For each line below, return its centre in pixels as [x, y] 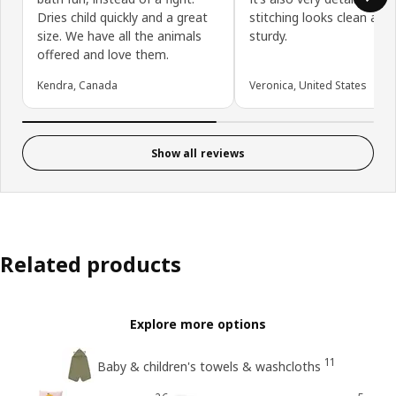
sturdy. [268, 36]
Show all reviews [198, 153]
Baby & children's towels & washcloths [209, 367]
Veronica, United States [308, 86]
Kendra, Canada [77, 86]
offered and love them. [103, 55]
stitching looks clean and [320, 18]
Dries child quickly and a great [122, 18]
